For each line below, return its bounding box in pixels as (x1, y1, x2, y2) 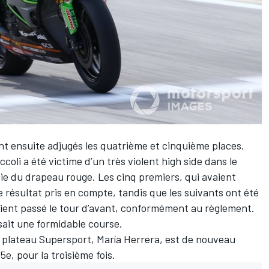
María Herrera (97, 232, 160, 246)
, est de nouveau (160, 232, 235, 246)
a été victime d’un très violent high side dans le (21, 154, 237, 168)
